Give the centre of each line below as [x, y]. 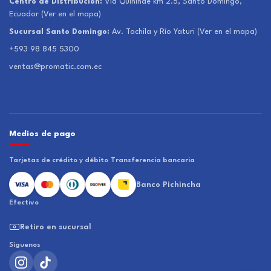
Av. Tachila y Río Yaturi [153, 32]
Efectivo [24, 203]
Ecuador [25, 15]
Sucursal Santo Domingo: [59, 32]
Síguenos [25, 245]
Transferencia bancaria [153, 161]
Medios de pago [42, 134]
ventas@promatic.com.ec [55, 67]
